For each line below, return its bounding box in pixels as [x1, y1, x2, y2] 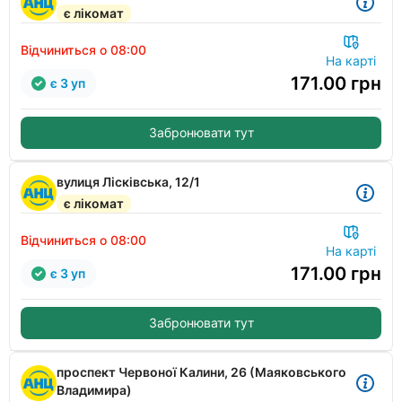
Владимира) [57, 382, 132, 398]
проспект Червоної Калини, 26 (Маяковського [57, 364, 346, 380]
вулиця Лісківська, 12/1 [57, 174, 200, 189]
